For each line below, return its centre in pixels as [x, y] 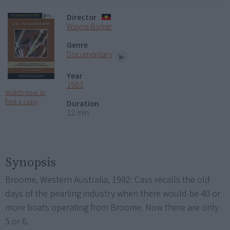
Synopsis [31, 161]
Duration [83, 103]
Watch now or [25, 93]
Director [82, 18]
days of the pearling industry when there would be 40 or [113, 194]
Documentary [90, 55]
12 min [78, 113]
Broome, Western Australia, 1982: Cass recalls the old [108, 180]
